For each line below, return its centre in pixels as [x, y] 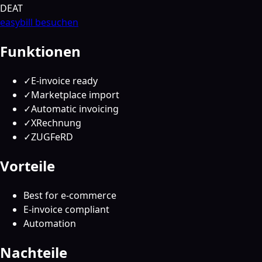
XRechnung [56, 123]
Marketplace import [75, 95]
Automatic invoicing [75, 109]
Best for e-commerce [70, 196]
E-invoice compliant [66, 210]
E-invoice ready [64, 81]
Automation [50, 224]
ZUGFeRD [52, 137]
